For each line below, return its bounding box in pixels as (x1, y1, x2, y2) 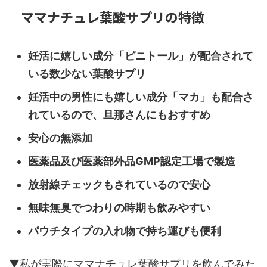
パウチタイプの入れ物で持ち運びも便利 (28, 225, 221, 238)
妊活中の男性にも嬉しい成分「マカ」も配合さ (28, 91, 253, 104)
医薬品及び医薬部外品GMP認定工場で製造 (28, 155, 235, 168)
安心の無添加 (28, 132, 92, 145)
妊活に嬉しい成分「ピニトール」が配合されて (28, 49, 253, 63)
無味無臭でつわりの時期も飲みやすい (28, 201, 210, 215)
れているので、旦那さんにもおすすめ (28, 108, 210, 122)
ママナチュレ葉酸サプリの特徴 (21, 7, 204, 26)
